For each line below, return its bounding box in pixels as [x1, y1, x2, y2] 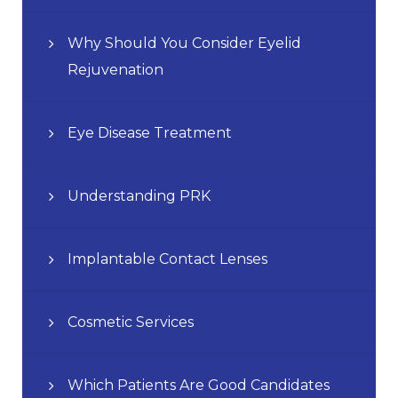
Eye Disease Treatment [68, 123, 232, 141]
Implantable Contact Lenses [68, 250, 267, 267]
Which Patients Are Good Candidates [68, 376, 330, 394]
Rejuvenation [68, 60, 163, 78]
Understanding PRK [68, 187, 211, 204]
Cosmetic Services [68, 313, 194, 330]
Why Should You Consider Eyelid [68, 34, 301, 52]
